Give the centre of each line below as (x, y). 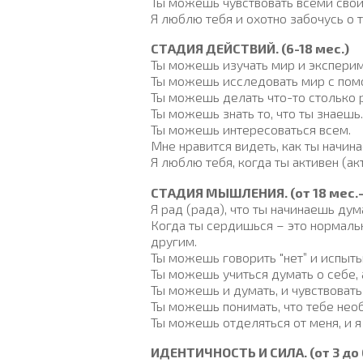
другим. (174, 241)
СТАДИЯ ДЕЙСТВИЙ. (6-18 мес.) (250, 49)
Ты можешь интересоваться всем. (251, 130)
